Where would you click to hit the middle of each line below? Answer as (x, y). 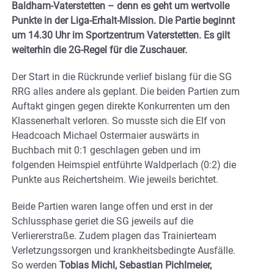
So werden (35, 265)
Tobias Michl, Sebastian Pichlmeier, (135, 265)
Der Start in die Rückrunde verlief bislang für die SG (122, 76)
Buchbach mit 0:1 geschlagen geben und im (106, 150)
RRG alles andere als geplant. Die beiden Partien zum (126, 91)
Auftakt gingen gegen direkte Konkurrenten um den (121, 106)
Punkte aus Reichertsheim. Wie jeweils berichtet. (115, 179)
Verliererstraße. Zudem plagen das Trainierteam (114, 235)
